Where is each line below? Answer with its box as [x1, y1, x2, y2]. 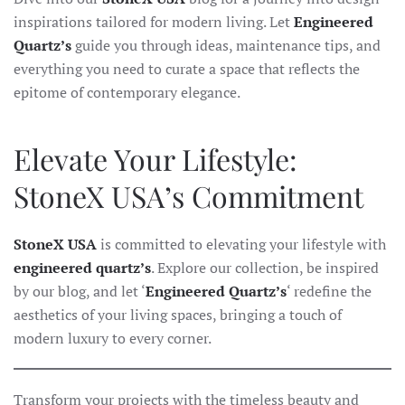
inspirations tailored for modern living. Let [14, 11, 294, 32]
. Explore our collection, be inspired [151, 257, 379, 278]
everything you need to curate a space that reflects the [14, 58, 360, 79]
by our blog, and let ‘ [14, 280, 146, 301]
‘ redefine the [287, 280, 372, 301]
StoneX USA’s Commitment [14, 175, 363, 215]
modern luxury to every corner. [14, 327, 212, 348]
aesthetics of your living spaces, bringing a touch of [14, 304, 342, 325]
